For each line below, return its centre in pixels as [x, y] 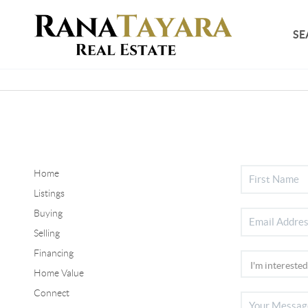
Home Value [58, 273]
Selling [46, 233]
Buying [48, 213]
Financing [53, 253]
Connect [51, 293]
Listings [49, 193]
